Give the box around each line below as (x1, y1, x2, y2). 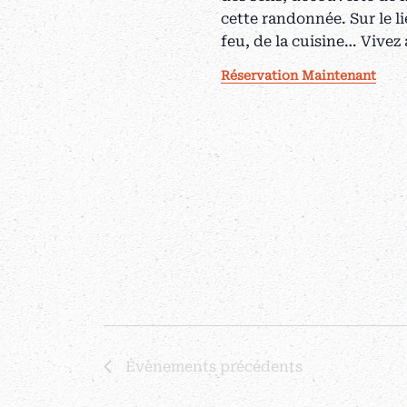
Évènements (125, 357, 216, 375)
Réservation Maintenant (221, 68, 377, 83)
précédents (216, 357, 303, 375)
